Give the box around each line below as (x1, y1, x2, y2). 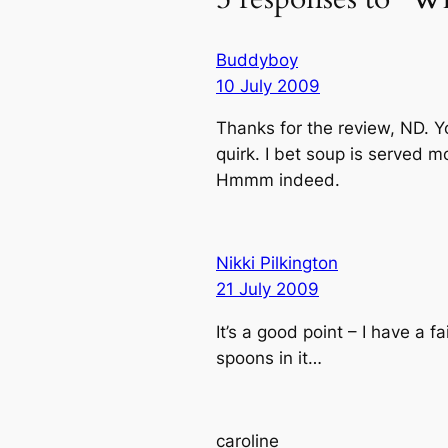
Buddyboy (216, 49, 298, 70)
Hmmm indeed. (216, 170, 340, 191)
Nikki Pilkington (216, 253, 338, 274)
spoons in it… (216, 347, 322, 368)
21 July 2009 (216, 279, 319, 300)
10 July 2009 (216, 75, 320, 96)
